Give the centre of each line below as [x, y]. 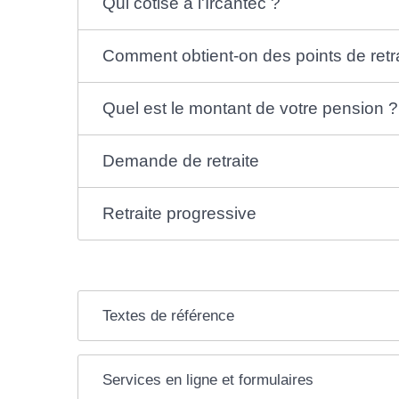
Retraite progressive [179, 213]
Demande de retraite [180, 160]
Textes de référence [168, 315]
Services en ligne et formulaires [208, 379]
